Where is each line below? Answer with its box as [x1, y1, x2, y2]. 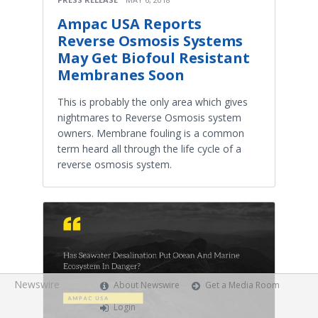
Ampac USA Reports [57, 13, 202, 33]
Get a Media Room [205, 279, 280, 291]
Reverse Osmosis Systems [57, 31, 243, 50]
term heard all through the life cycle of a [57, 141, 241, 155]
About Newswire [114, 279, 180, 291]
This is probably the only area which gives [57, 94, 248, 109]
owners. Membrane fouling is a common [57, 126, 244, 140]
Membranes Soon [57, 65, 185, 84]
